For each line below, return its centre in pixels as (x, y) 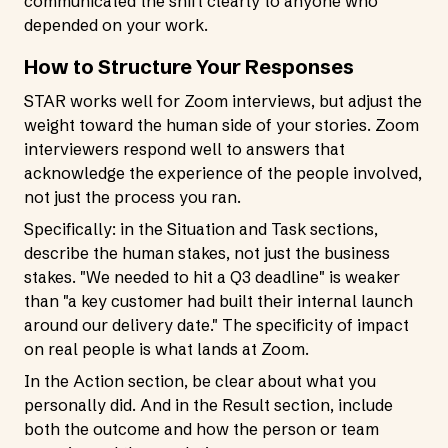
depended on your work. (116, 25)
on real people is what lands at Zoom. (166, 349)
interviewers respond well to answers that (184, 149)
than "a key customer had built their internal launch (218, 301)
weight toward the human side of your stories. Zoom (221, 125)
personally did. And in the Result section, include (208, 405)
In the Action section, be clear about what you (200, 381)
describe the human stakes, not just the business (207, 253)
